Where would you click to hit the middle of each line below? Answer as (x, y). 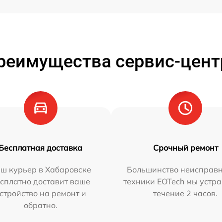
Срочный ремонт (185, 148)
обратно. (40, 205)
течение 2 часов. (186, 193)
